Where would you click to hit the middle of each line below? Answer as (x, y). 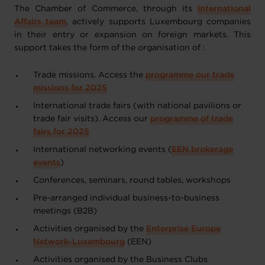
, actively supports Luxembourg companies (159, 22)
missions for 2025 (70, 88)
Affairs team (41, 22)
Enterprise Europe (183, 229)
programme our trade (190, 75)
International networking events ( (102, 150)
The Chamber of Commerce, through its (106, 9)
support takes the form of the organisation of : (110, 48)
